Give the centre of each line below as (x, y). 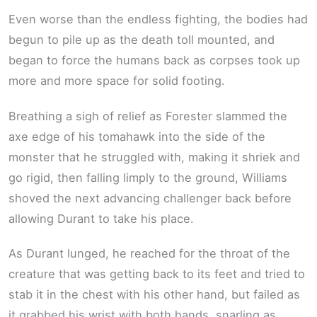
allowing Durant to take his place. (101, 218)
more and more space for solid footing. (117, 81)
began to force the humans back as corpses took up (154, 60)
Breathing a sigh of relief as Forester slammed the (148, 116)
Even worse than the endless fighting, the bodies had (158, 19)
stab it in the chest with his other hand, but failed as (154, 295)
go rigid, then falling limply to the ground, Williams (148, 177)
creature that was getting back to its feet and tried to (157, 274)
